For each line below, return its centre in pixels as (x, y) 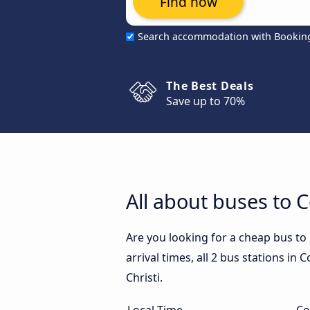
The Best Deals (210, 86)
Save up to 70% (206, 101)
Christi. (144, 277)
